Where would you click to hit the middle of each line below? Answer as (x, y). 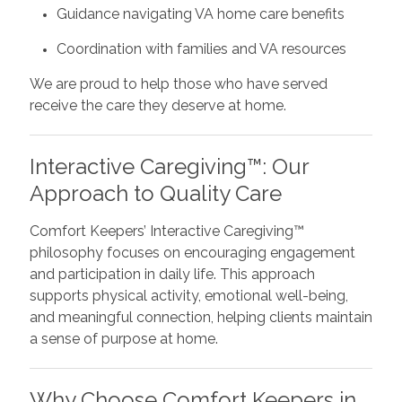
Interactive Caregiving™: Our (169, 166)
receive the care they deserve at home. (157, 105)
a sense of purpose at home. (123, 338)
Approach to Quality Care (155, 193)
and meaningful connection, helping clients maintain (201, 317)
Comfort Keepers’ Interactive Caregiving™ (166, 231)
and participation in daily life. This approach (172, 274)
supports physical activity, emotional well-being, (188, 295)
